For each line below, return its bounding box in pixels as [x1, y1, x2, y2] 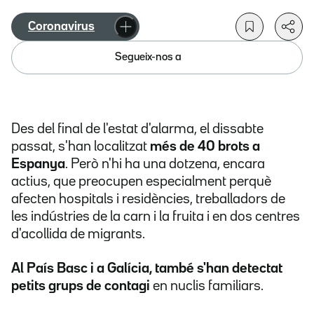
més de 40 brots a [150, 140, 260, 153]
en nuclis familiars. [150, 280, 264, 293]
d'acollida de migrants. [11, 228, 145, 241]
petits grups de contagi [11, 280, 150, 293]
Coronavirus [28, 21, 95, 33]
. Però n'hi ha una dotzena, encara [65, 158, 265, 171]
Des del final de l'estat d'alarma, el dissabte [11, 123, 264, 136]
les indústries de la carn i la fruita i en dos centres [11, 210, 300, 224]
